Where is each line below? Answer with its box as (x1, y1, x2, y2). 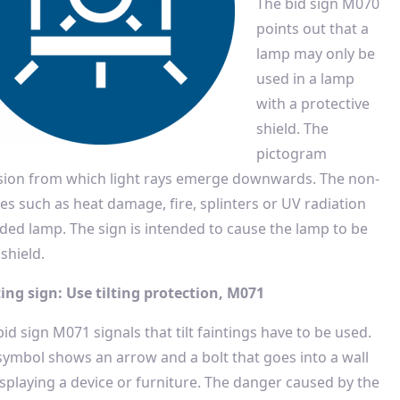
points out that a (256, 19, 369, 38)
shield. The (256, 119, 329, 138)
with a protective (256, 94, 370, 113)
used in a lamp (256, 69, 354, 88)
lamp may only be (256, 44, 375, 63)
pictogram (256, 144, 327, 163)
